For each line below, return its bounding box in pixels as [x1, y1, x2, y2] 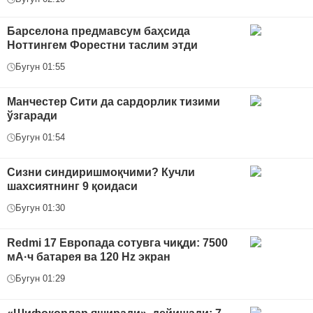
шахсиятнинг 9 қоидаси [7, 180, 138, 193]
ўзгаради [7, 110, 57, 122]
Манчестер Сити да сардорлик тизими [7, 96, 220, 108]
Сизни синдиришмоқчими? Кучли [7, 166, 195, 179]
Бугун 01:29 [15, 273, 65, 284]
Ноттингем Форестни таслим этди [7, 39, 198, 52]
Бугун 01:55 [15, 61, 65, 73]
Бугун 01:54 [15, 132, 65, 143]
